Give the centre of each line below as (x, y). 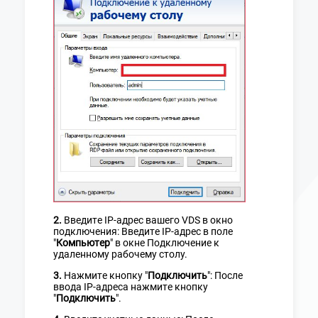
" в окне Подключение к (165, 242)
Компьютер (83, 242)
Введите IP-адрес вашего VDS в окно (147, 220)
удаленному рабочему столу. (120, 254)
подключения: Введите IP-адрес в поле (143, 231)
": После (225, 275)
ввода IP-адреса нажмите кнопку (131, 286)
